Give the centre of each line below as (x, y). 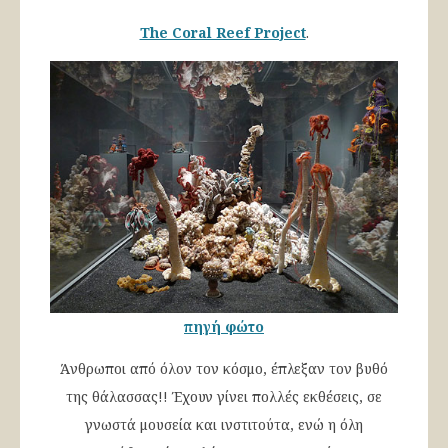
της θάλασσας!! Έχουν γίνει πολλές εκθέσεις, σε (224, 396)
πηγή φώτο (224, 326)
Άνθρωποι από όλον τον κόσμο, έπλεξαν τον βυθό (224, 368)
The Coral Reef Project (222, 33)
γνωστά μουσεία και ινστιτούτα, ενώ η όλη (224, 424)
